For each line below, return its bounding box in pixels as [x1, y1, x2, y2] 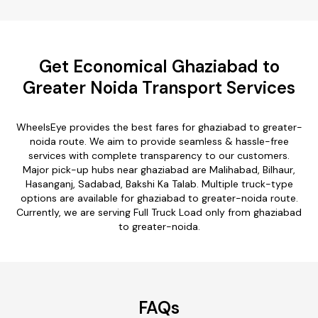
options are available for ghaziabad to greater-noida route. [20, 191, 298, 204]
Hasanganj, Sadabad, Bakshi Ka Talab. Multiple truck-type [25, 177, 293, 190]
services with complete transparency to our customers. [28, 148, 290, 162]
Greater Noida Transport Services [23, 76, 295, 99]
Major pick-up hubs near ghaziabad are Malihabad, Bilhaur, [23, 163, 295, 176]
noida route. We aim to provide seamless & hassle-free [29, 134, 289, 148]
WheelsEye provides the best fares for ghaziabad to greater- [16, 120, 302, 133]
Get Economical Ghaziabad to [38, 55, 280, 77]
